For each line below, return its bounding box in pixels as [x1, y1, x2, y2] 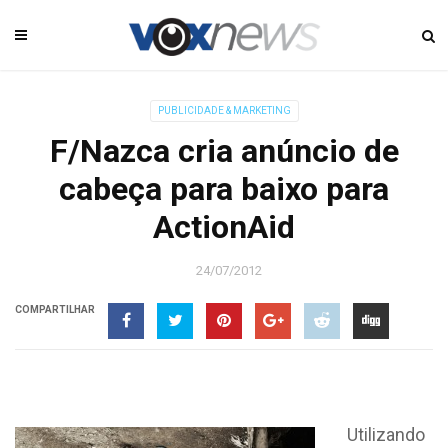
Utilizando [346, 424, 425, 445]
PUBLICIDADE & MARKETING [157, 105, 291, 116]
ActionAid [153, 208, 295, 246]
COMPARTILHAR [15, 304, 95, 315]
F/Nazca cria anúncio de [49, 132, 399, 170]
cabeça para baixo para [59, 170, 389, 208]
